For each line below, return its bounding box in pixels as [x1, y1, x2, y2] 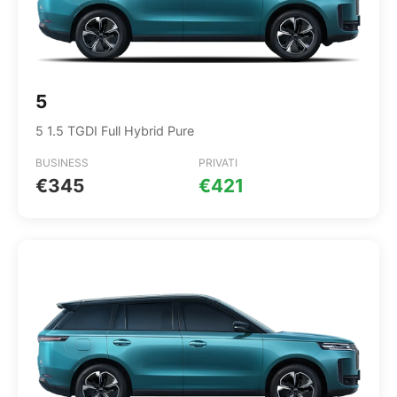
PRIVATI [198, 156, 237, 169]
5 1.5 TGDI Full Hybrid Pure [35, 123, 194, 138]
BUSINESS [35, 156, 89, 169]
